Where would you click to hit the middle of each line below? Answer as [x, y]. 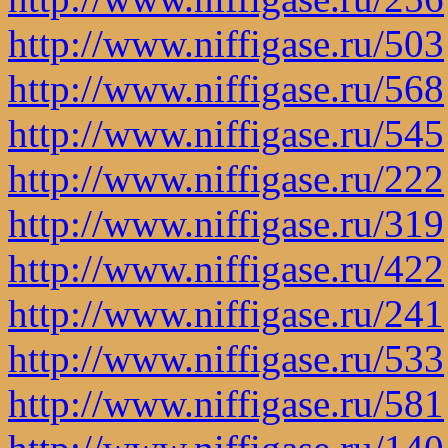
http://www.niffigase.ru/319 [226, 223]
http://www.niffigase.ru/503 [226, 43]
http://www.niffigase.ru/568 [226, 88]
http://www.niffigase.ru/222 [226, 178]
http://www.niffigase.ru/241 [226, 313]
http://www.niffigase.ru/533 [226, 358]
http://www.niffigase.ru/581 [226, 403]
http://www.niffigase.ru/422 [226, 268]
